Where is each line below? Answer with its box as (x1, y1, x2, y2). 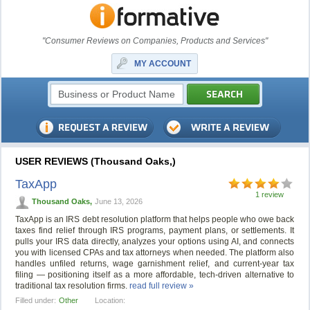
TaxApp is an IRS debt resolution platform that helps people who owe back (15, 215, 295, 225)
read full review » (129, 281, 194, 291)
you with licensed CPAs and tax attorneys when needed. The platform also (15, 248, 295, 258)
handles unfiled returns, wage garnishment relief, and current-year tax (15, 259, 295, 269)
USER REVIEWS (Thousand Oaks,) (15, 156, 176, 167)
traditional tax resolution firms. (15, 281, 130, 291)
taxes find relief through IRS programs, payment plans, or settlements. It (15, 226, 295, 236)
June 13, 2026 (95, 197, 143, 206)
